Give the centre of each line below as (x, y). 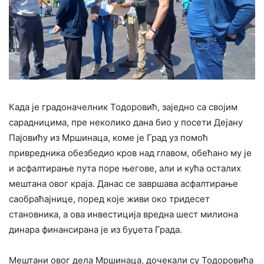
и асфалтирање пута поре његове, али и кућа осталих (125, 168)
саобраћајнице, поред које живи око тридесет (109, 199)
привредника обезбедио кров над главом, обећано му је (130, 153)
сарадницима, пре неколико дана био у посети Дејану (126, 122)
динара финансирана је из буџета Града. (95, 229)
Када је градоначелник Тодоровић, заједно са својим (123, 107)
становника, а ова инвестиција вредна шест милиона (123, 214)
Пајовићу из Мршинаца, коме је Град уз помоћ (108, 137)
